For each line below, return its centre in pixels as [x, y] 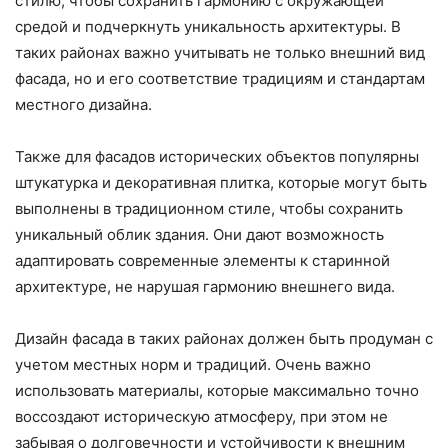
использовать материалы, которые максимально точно [217, 390]
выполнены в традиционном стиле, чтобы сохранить [209, 208]
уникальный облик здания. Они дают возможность [199, 234]
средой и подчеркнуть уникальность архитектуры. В [208, 26]
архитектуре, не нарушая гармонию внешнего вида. [205, 286]
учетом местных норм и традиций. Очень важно [193, 364]
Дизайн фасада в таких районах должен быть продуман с [224, 338]
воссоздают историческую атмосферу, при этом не [201, 416]
